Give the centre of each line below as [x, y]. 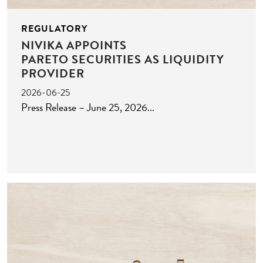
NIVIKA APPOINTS [74, 45]
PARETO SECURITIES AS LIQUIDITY [123, 60]
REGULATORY [54, 28]
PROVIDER [53, 74]
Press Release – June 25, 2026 [87, 107]
